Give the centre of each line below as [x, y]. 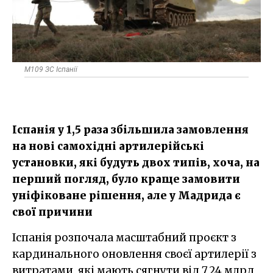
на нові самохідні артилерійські [108, 146]
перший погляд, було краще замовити [126, 179]
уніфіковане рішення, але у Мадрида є [126, 195]
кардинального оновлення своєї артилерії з [134, 254]
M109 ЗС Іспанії [51, 69]
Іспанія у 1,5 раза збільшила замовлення [130, 129]
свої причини [52, 212]
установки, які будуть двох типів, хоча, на [136, 162]
